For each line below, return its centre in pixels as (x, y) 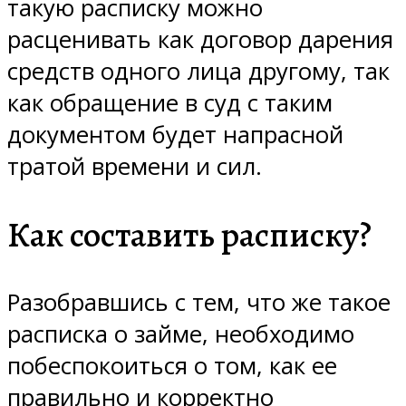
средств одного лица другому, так (198, 71)
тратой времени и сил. (135, 166)
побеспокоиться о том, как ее (172, 366)
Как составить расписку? (189, 234)
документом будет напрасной (175, 134)
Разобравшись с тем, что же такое (199, 303)
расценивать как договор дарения (200, 39)
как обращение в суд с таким (170, 102)
